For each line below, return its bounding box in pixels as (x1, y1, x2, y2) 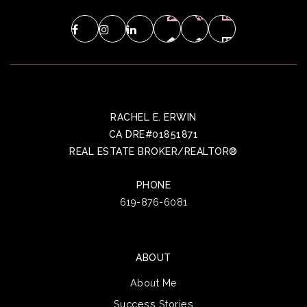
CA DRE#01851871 (108, 129, 199, 140)
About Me (130, 277, 177, 289)
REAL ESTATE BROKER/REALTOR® (69, 146, 238, 158)
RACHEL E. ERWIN (110, 112, 197, 123)
